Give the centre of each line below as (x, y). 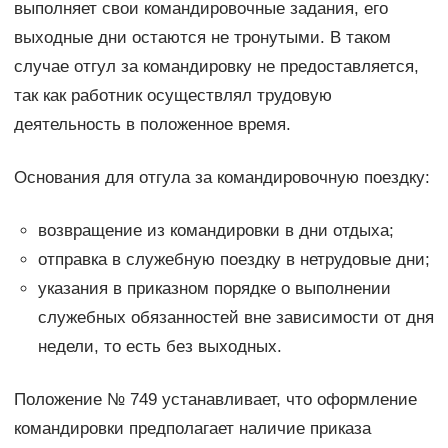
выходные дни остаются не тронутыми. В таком (202, 37)
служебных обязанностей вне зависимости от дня (235, 317)
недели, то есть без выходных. (159, 346)
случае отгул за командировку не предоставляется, (216, 66)
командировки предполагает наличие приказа (192, 428)
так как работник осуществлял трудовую (172, 95)
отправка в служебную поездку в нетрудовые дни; (233, 259)
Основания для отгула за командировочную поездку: (221, 177)
